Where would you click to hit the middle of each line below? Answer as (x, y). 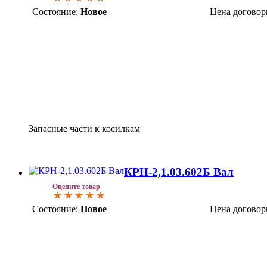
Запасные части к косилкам (84, 129)
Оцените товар (76, 186)
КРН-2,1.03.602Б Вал (179, 172)
